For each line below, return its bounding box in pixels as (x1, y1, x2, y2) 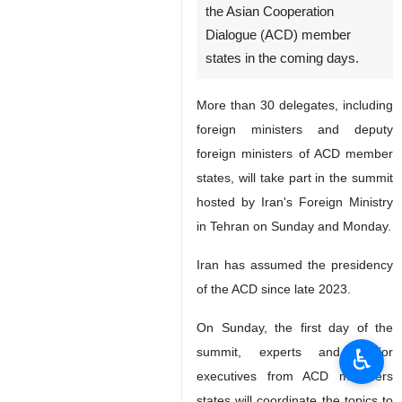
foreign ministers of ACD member (197, 146, 393, 161)
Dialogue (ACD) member (205, 28, 351, 42)
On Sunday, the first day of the (197, 320, 393, 335)
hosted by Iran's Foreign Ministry (197, 195, 393, 209)
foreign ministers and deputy (197, 122, 393, 136)
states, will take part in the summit (197, 170, 393, 185)
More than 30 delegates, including (197, 98, 393, 112)
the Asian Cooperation (205, 4, 334, 19)
